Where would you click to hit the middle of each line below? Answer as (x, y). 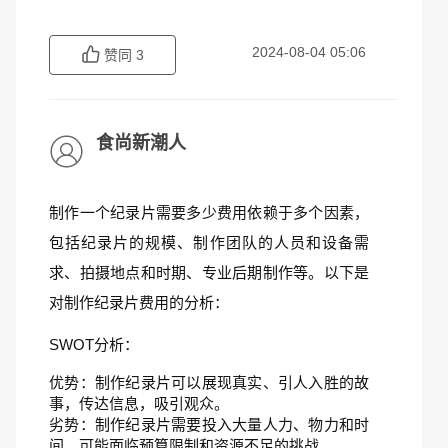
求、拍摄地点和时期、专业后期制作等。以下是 (209, 272)
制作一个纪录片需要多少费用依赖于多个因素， (209, 212)
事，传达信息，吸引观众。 (139, 403)
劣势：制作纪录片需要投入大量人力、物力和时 (209, 424)
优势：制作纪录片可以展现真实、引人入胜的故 (209, 382)
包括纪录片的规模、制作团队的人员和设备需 (209, 242)
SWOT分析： (94, 344)
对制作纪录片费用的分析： (139, 302)
